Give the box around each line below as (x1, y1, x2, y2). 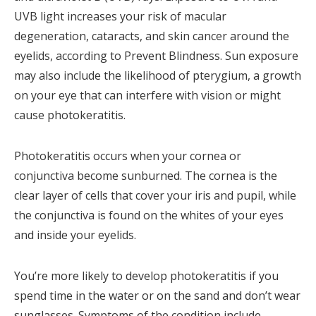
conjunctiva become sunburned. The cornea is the (14, 168, 277, 184)
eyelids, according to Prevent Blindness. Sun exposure (14, 48, 298, 64)
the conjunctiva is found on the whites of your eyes (14, 207, 284, 224)
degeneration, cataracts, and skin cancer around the (14, 28, 289, 44)
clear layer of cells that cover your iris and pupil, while (14, 188, 296, 204)
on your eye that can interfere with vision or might (14, 87, 281, 104)
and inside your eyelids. (14, 227, 136, 243)
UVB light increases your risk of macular (14, 8, 226, 25)
